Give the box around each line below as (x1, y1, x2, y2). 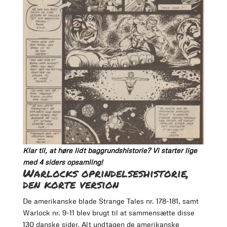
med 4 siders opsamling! (22, 158, 103, 167)
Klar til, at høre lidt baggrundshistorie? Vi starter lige (22, 146, 197, 155)
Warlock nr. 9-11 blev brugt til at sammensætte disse (22, 208, 195, 217)
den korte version (22, 176, 119, 193)
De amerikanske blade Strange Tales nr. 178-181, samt (22, 197, 199, 206)
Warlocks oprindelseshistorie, (22, 165, 188, 181)
